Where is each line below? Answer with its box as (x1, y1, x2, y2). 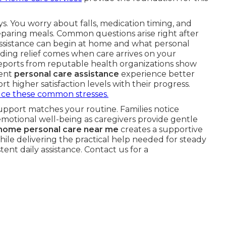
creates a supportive (119, 125, 203, 134)
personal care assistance (14, 69, 119, 79)
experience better (119, 69, 195, 79)
